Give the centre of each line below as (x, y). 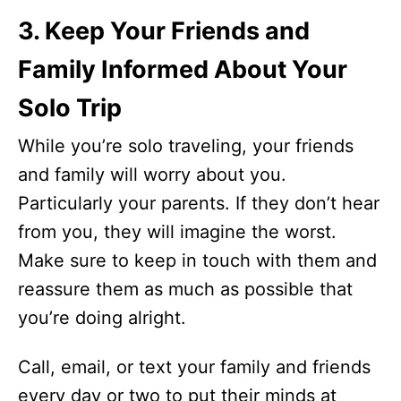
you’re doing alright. (102, 318)
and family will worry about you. (152, 175)
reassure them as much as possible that (185, 289)
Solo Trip (70, 108)
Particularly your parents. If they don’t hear (199, 203)
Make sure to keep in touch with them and (197, 260)
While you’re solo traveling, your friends (186, 146)
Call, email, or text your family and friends (194, 367)
